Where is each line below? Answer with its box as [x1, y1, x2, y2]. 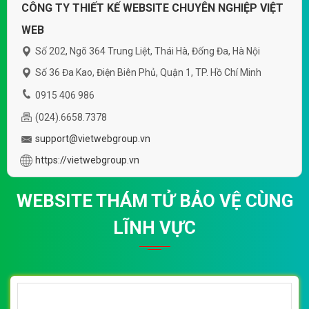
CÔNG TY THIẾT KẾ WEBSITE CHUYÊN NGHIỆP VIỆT [21, 1, 283, 15]
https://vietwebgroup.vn [35, 154, 139, 166]
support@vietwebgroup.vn [35, 133, 150, 145]
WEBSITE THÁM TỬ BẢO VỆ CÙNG [16, 190, 293, 212]
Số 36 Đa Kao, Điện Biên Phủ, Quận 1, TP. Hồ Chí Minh [35, 67, 261, 79]
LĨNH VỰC [113, 217, 196, 239]
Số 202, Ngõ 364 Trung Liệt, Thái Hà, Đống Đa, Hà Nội [35, 46, 260, 57]
